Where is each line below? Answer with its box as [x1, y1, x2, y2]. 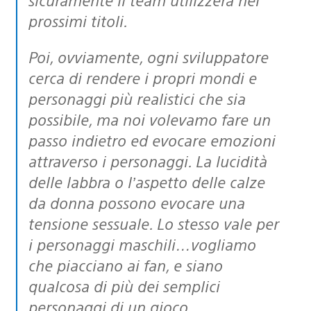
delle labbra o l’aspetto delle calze [28, 171, 265, 192]
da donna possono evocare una [28, 192, 245, 212]
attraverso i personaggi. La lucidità [28, 150, 267, 171]
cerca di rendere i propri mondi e [28, 67, 257, 87]
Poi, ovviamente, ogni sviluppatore [28, 46, 37, 67]
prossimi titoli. [28, 10, 128, 31]
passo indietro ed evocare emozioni [28, 129, 276, 150]
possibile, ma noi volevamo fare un [28, 108, 271, 129]
